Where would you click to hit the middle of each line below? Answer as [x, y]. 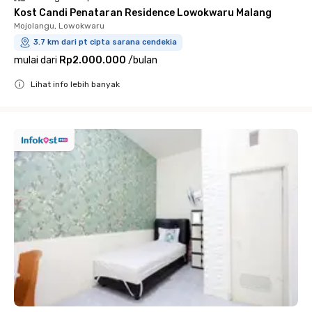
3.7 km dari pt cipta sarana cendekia [105, 42]
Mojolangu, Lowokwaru [59, 26]
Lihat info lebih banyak [75, 84]
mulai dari [36, 60]
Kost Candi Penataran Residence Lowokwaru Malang [143, 13]
